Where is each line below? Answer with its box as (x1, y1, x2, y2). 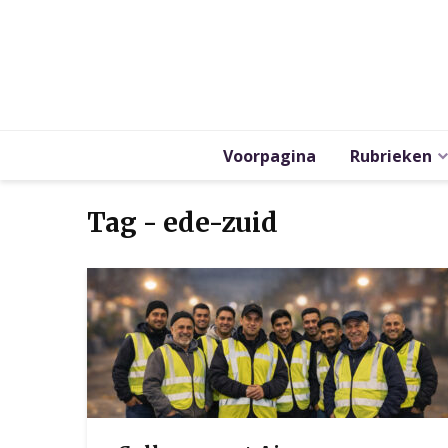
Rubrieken (350, 145, 432, 167)
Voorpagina (223, 145, 316, 167)
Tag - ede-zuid (87, 206, 278, 239)
